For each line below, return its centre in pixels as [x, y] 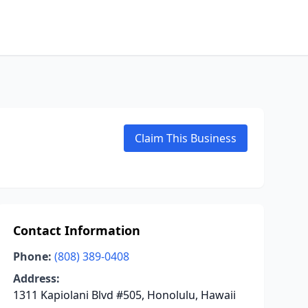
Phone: [32, 256]
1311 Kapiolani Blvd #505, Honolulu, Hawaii [124, 295]
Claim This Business [186, 138]
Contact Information [76, 230]
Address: [36, 278]
